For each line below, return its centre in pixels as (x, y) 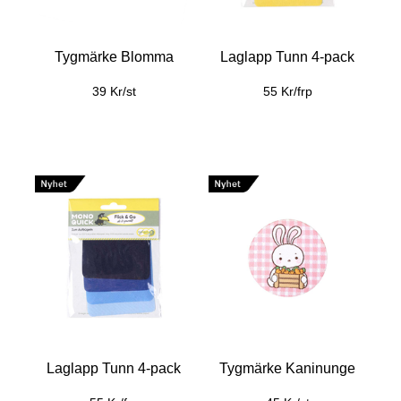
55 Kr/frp (287, 91)
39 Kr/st (114, 91)
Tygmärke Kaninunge (287, 368)
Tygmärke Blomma (114, 57)
